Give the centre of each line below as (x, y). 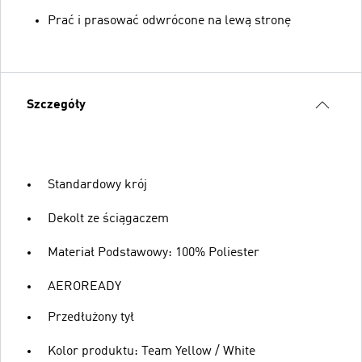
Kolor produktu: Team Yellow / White (152, 351)
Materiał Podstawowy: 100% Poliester (154, 253)
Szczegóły (56, 105)
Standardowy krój (97, 185)
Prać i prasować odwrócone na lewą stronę (169, 21)
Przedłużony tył (91, 317)
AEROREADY (84, 286)
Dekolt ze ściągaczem (108, 219)
